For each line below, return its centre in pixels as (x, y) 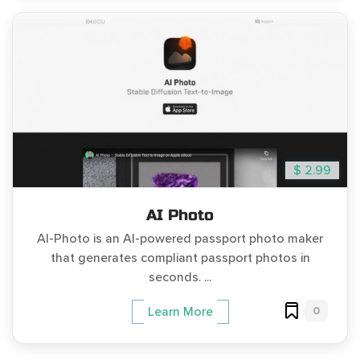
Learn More (180, 312)
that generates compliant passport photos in (180, 258)
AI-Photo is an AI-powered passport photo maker (180, 239)
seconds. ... (180, 278)
